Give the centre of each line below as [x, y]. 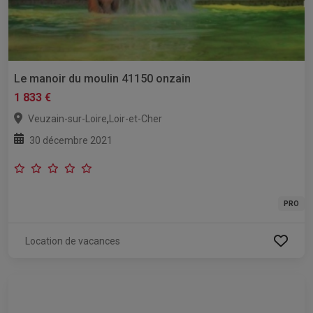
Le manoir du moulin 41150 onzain [102, 79]
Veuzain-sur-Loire [67, 119]
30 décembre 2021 [71, 141]
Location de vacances [73, 241]
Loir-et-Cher [136, 119]
